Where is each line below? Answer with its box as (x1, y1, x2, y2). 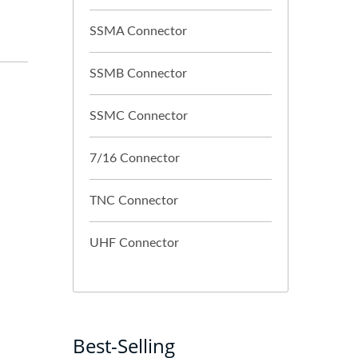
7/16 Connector (89, 152, 180, 165)
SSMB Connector (89, 67, 187, 80)
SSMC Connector (89, 109, 188, 122)
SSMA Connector (89, 25, 187, 38)
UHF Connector (89, 237, 179, 249)
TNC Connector (89, 194, 178, 207)
